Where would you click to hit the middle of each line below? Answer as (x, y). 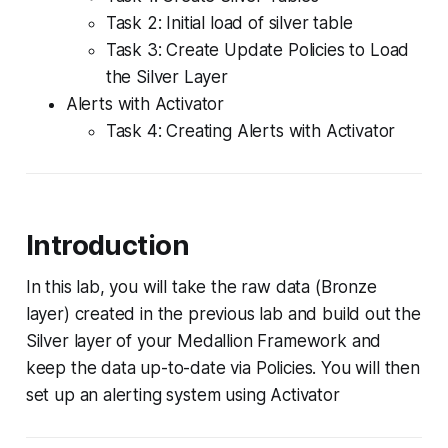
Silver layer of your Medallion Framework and (203, 340)
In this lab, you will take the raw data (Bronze (201, 286)
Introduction (107, 245)
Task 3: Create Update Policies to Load (257, 49)
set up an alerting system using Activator (182, 394)
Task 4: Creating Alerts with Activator (250, 130)
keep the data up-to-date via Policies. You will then (222, 367)
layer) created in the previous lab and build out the (223, 313)
